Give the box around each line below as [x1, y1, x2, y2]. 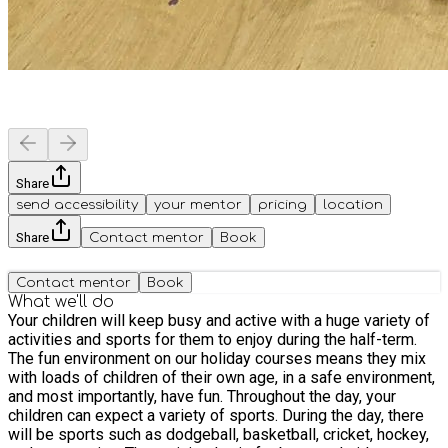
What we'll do [8, 292, 114, 311]
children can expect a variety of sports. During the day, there [8, 405, 424, 425]
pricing [258, 196, 307, 212]
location [323, 196, 383, 212]
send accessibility [16, 196, 138, 212]
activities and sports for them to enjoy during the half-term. [8, 329, 417, 349]
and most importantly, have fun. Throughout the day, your [8, 386, 227, 406]
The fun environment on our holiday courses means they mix [8, 348, 426, 368]
